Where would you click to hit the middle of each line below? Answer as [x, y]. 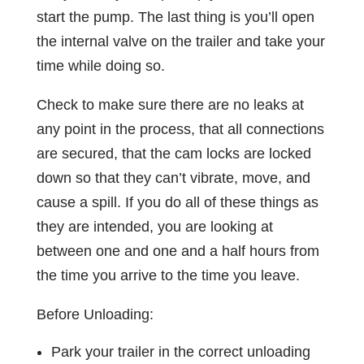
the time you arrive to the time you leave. [168, 275]
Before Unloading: [95, 314]
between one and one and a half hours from [178, 251]
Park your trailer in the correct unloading [180, 351]
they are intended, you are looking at [154, 226]
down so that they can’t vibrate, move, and [173, 178]
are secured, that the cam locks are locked [173, 153]
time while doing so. [100, 65]
